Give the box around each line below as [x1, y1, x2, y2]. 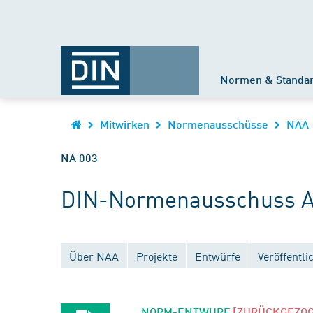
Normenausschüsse [168, 117, 268, 131]
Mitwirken [100, 117, 150, 131]
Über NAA [69, 248, 119, 263]
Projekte [136, 248, 177, 263]
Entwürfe [195, 248, 240, 263]
